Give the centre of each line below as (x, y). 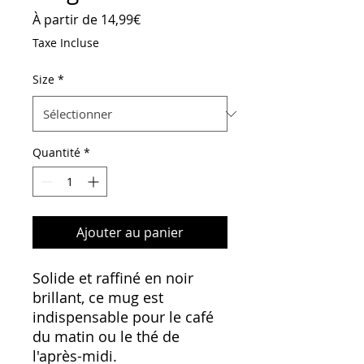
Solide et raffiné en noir (113, 278)
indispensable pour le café (123, 317)
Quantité (56, 153)
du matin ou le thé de (106, 337)
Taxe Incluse (66, 43)
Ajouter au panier (130, 233)
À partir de (67, 20)
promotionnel (182, 37)
